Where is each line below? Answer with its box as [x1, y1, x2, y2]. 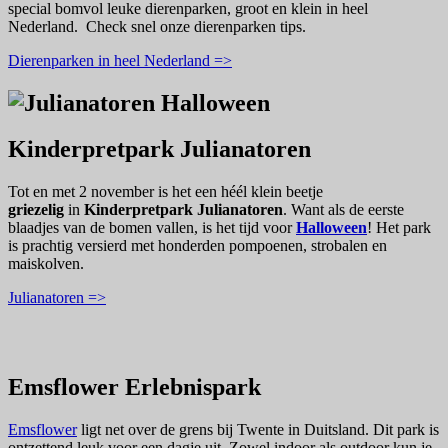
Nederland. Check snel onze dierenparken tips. [8, 17, 306, 35]
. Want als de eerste [283, 201, 404, 219]
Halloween [296, 219, 367, 237]
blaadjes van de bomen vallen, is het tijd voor [8, 219, 296, 237]
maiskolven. [8, 255, 84, 273]
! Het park [367, 219, 431, 237]
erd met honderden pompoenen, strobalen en [107, 237, 387, 255]
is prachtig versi [8, 237, 107, 255]
